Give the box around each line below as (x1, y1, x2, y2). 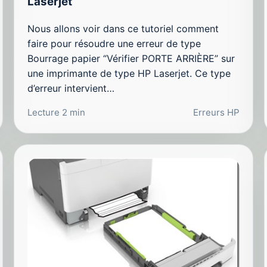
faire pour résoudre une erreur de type (27, 37, 201, 49)
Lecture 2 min (27, 106, 86, 118)
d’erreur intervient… (27, 82, 115, 94)
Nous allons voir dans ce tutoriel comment (27, 22, 219, 35)
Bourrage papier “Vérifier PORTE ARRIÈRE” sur (27, 52, 235, 64)
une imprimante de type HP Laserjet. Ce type (27, 67, 231, 79)
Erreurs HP (193, 106, 240, 118)
